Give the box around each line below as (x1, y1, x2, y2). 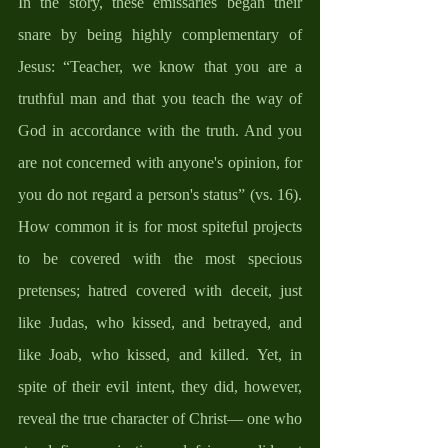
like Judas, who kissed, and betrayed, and (18, 313, 302, 331)
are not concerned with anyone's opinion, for (18, 153, 302, 171)
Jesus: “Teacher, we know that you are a (18, 57, 302, 75)
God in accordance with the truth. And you (18, 121, 302, 139)
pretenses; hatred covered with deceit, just (18, 281, 302, 299)
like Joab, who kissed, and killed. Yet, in (18, 345, 302, 363)
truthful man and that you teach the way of (18, 89, 302, 107)
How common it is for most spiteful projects (18, 217, 302, 235)
